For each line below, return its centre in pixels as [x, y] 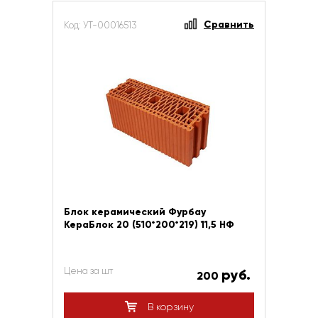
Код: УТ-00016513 [100, 25]
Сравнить [229, 24]
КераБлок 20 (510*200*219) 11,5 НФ [149, 225]
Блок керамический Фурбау [135, 212]
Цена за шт [88, 271]
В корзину [169, 307]
